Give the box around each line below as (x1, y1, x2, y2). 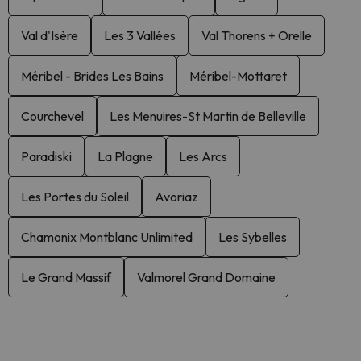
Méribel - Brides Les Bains (21, 68, 164, 84)
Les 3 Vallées (104, 27, 176, 44)
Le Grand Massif (21, 269, 111, 285)
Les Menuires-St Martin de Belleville (110, 108, 306, 124)
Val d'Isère (21, 27, 78, 44)
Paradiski (21, 148, 72, 164)
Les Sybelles (218, 229, 287, 245)
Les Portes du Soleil (21, 189, 129, 205)
